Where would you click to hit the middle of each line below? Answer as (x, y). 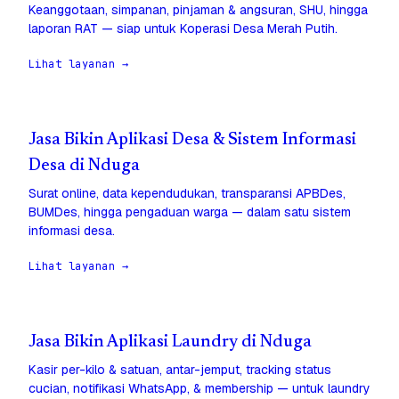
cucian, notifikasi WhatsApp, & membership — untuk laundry (199, 389)
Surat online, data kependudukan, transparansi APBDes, (187, 194)
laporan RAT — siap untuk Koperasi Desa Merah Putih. (183, 29)
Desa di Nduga (84, 167)
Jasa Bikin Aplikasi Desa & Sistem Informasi (192, 141)
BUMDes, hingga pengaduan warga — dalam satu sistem (190, 212)
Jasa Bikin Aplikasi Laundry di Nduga (170, 343)
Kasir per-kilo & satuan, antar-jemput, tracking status (180, 370)
